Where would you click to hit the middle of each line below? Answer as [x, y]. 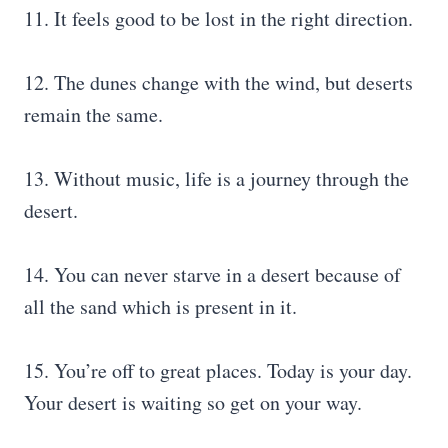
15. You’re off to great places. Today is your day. [218, 370]
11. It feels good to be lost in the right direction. [218, 18]
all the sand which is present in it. [160, 306]
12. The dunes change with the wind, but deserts [218, 82]
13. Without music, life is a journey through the [216, 178]
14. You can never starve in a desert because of [212, 274]
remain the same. [93, 114]
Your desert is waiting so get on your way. [193, 402]
